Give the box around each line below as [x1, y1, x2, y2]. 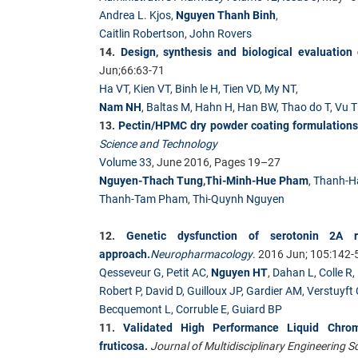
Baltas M [146, 100, 190, 113]
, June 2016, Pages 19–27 [152, 155, 280, 169]
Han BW [237, 100, 276, 113]
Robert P [99, 284, 141, 297]
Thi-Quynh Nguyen [193, 192, 284, 205]
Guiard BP [232, 302, 282, 316]
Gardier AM [246, 284, 302, 297]
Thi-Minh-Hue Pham [205, 173, 308, 187]
